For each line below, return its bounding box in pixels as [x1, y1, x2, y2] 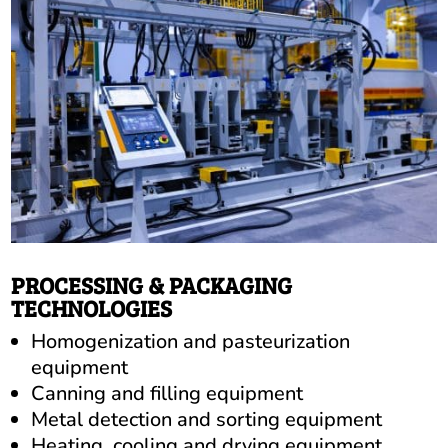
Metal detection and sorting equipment [31, 405, 383, 433]
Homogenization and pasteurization [31, 327, 351, 355]
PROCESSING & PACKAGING [11, 268, 293, 300]
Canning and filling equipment [31, 379, 304, 407]
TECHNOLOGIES [11, 291, 173, 323]
